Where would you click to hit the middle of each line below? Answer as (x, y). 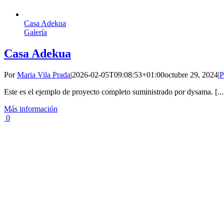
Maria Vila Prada (44, 74)
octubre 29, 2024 (191, 74)
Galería (35, 32)
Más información (31, 108)
